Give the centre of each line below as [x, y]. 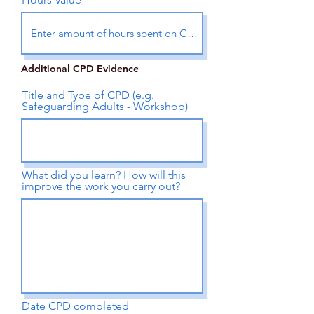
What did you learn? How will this [104, 175]
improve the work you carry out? [101, 186]
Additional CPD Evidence [80, 69]
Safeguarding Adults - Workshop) [105, 106]
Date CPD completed [75, 306]
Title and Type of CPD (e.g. [88, 95]
